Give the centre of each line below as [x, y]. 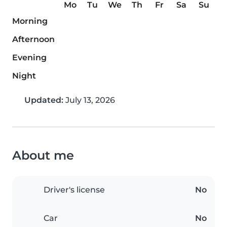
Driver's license [74, 190]
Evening [29, 58]
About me [43, 156]
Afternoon [33, 40]
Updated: [44, 100]
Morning [30, 21]
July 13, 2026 [89, 100]
